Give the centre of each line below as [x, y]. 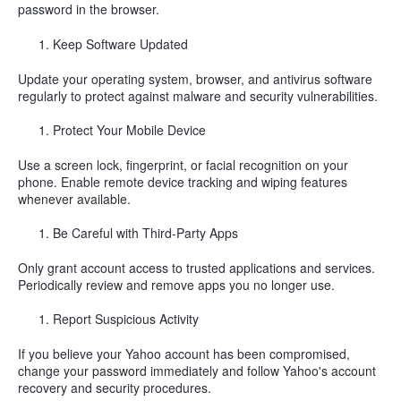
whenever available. [74, 198]
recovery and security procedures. [115, 388]
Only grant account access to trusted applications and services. [196, 267]
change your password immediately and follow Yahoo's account [197, 371]
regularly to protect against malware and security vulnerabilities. [198, 95]
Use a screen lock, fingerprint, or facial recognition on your [183, 164]
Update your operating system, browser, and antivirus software [195, 78]
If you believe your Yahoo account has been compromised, [184, 354]
